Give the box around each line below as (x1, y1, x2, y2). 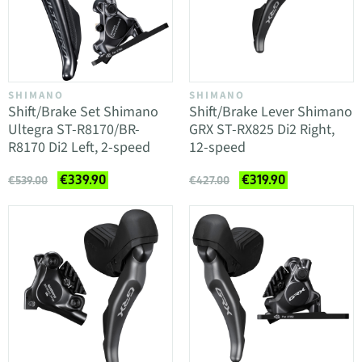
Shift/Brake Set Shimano (8, 102, 158, 122)
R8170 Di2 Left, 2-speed (8, 137, 150, 158)
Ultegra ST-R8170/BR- (8, 120, 140, 140)
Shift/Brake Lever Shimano (189, 102, 352, 122)
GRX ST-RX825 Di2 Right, (189, 120, 335, 140)
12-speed (189, 137, 246, 158)
